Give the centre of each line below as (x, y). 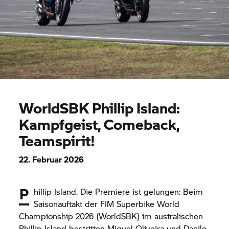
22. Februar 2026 (52, 159)
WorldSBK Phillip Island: (100, 108)
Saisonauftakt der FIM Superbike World (107, 204)
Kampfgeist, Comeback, (99, 124)
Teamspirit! (57, 140)
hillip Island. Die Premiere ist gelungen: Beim (119, 191)
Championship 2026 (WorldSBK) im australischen (111, 216)
